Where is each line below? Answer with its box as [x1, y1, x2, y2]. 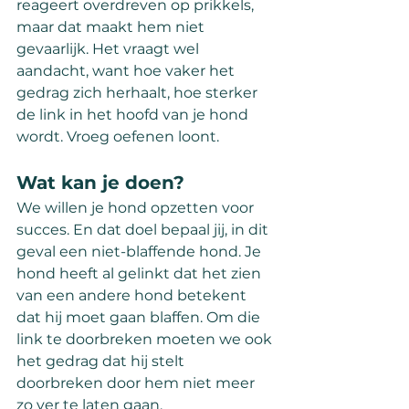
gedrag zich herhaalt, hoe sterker [16, 84, 261, 102]
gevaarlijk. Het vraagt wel [16, 40, 203, 58]
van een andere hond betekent [16, 287, 250, 305]
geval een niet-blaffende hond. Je [16, 243, 265, 261]
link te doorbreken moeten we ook [16, 330, 276, 349]
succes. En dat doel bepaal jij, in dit [16, 221, 272, 239]
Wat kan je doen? [16, 172, 184, 194]
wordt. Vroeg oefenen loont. [16, 128, 219, 146]
